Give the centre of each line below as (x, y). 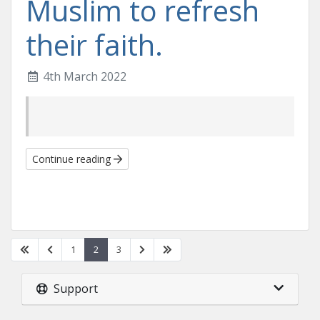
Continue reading (73, 159)
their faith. (94, 45)
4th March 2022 (83, 76)
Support (73, 289)
